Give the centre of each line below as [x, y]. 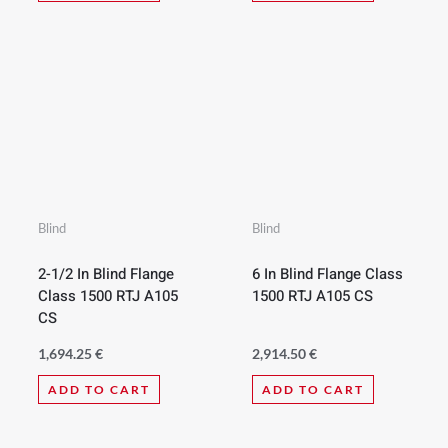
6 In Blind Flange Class [327, 274]
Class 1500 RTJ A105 [108, 296]
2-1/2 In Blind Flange [106, 274]
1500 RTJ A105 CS [312, 296]
